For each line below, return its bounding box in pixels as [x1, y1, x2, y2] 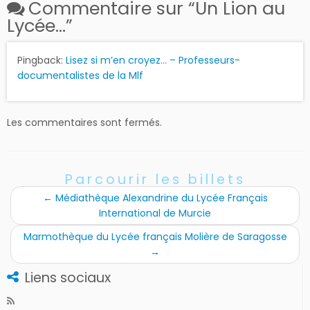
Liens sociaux [25, 268, 111, 287]
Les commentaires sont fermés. [7, 115, 162, 129]
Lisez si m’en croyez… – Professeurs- [66, 53, 240, 67]
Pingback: [17, 53, 66, 67]
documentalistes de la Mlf [17, 68, 143, 82]
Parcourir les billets [64, 170, 246, 189]
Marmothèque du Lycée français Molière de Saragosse [23, 229, 287, 244]
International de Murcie [99, 206, 211, 220]
